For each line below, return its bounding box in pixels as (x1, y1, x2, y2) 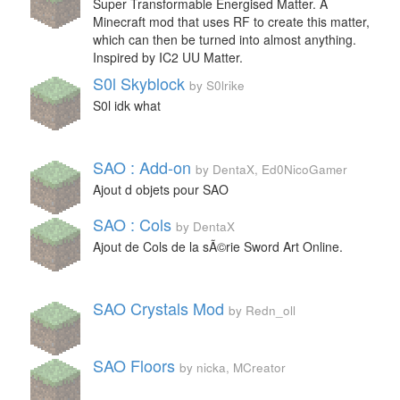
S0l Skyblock (93, 71, 185, 95)
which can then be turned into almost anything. (93, 30, 356, 48)
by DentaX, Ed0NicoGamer (196, 161, 347, 178)
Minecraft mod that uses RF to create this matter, (93, 12, 370, 30)
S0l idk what (93, 96, 161, 114)
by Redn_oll (229, 302, 296, 319)
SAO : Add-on (93, 155, 191, 179)
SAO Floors (93, 354, 175, 377)
